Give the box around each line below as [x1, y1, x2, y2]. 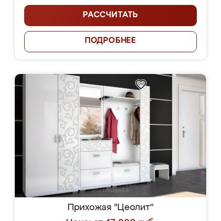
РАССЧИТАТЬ [83, 11, 138, 19]
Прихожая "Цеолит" [68, 203, 153, 212]
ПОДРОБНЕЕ [84, 37, 137, 45]
